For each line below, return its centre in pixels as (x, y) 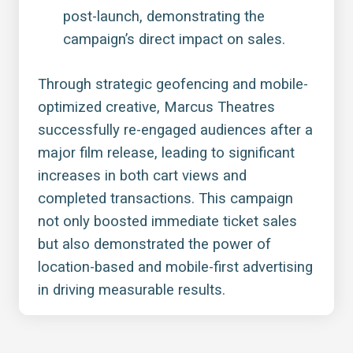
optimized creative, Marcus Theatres (156, 108)
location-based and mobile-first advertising (175, 268)
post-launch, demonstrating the (164, 17)
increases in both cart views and (142, 176)
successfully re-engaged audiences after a (175, 130)
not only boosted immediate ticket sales (167, 222)
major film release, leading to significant (166, 153)
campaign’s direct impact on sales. (174, 40)
